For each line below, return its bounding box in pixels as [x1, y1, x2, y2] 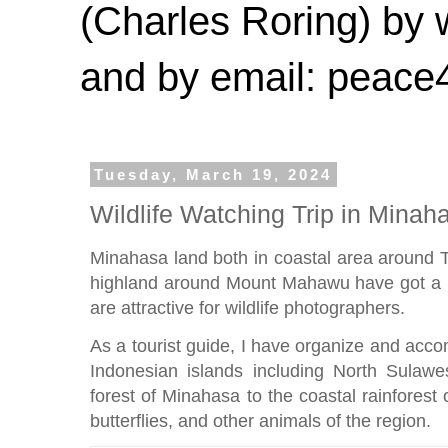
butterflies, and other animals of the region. [90, 409, 436, 431]
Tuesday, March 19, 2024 [94, 166, 333, 183]
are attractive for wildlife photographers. [90, 296, 410, 318]
